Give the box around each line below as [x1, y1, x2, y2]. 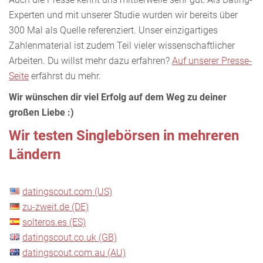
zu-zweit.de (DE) [22, 201, 89, 213]
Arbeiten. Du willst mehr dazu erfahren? [9, 55, 172, 66]
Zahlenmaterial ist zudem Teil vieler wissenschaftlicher [9, 39, 235, 51]
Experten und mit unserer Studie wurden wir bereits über [9, 9, 238, 21]
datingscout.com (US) [22, 186, 112, 197]
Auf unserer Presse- [172, 55, 252, 66]
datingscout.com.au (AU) [22, 247, 126, 258]
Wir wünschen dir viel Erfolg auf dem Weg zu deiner [9, 91, 227, 103]
